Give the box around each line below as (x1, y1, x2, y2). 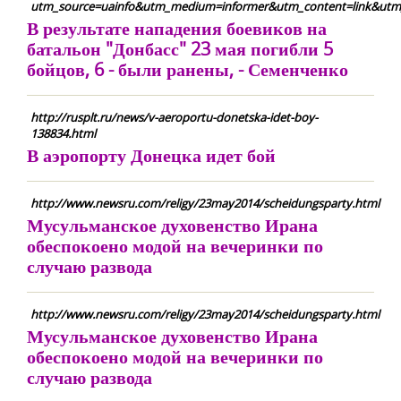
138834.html (30, 125, 96, 141)
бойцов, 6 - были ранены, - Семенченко (27, 57, 348, 81)
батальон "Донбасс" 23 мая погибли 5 (27, 37, 333, 61)
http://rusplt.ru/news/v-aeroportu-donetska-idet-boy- (30, 109, 318, 125)
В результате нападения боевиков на (27, 16, 327, 40)
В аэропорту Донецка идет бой (27, 143, 276, 167)
